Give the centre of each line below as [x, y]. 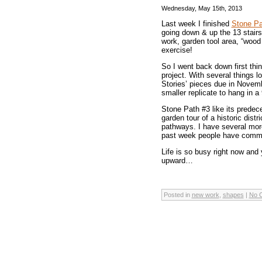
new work [205, 194]
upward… [177, 160]
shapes [233, 194]
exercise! [177, 50]
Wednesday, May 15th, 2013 [201, 8]
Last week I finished [196, 23]
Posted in [177, 194]
